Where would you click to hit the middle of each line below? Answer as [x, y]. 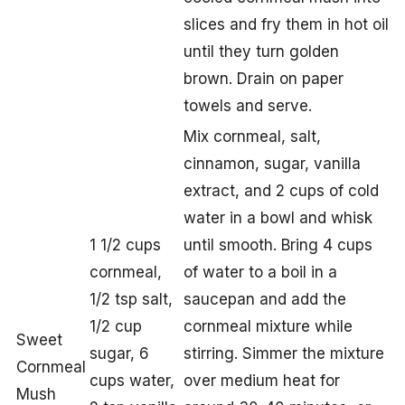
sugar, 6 [119, 354]
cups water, [132, 381]
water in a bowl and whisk [278, 218]
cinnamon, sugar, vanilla [272, 164]
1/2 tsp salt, [131, 300]
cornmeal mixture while [268, 327]
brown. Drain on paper [264, 79]
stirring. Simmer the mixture [284, 354]
